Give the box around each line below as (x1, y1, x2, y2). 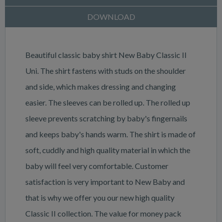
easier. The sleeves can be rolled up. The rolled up (25, 98, 190, 107)
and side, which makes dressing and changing (25, 82, 176, 91)
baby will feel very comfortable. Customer (25, 161, 168, 170)
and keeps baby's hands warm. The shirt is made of (25, 129, 196, 139)
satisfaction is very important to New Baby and (25, 177, 185, 186)
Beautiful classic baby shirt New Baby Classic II (25, 50, 187, 59)
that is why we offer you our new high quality (25, 193, 174, 202)
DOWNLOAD (87, 12, 135, 21)
